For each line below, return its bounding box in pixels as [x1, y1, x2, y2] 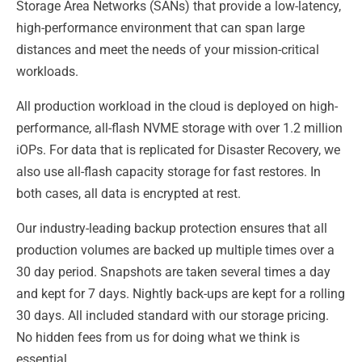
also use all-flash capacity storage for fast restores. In [16, 164, 321, 179]
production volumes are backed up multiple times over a [16, 242, 335, 258]
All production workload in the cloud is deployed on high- [16, 99, 338, 114]
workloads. [16, 64, 78, 79]
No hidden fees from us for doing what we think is [16, 330, 300, 345]
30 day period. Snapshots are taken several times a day [16, 264, 330, 280]
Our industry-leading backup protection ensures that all [16, 221, 327, 236]
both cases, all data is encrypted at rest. [16, 186, 241, 201]
